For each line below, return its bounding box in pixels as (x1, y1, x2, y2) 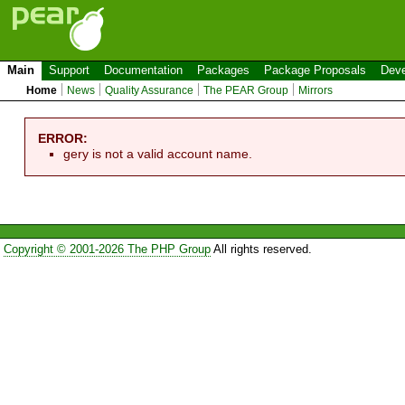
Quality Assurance (105, 84, 194, 97)
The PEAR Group (203, 84, 289, 97)
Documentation (104, 63, 183, 77)
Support (49, 63, 89, 77)
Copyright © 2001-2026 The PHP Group (3, 242, 211, 257)
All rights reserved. (210, 242, 312, 257)
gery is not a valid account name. (63, 146, 253, 161)
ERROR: (38, 130, 89, 146)
